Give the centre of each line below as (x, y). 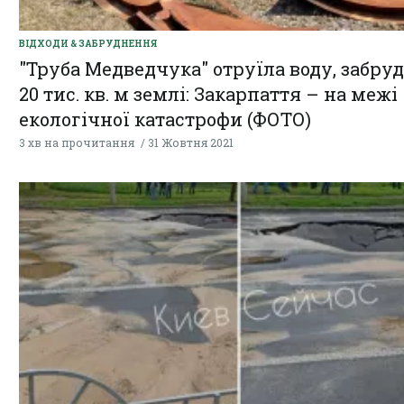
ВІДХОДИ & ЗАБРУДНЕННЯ (88, 44)
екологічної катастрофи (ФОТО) (165, 119)
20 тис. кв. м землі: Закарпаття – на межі (208, 94)
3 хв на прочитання (77, 143)
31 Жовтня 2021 (191, 143)
